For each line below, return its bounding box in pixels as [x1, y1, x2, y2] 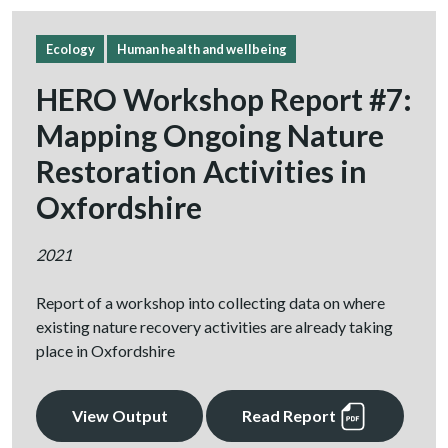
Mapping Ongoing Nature [36, 117, 384, 154]
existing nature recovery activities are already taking [36, 317, 393, 337]
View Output [71, 406, 168, 426]
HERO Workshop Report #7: [36, 81, 412, 118]
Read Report [241, 406, 339, 426]
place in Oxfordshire [36, 341, 175, 361]
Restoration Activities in [36, 153, 367, 190]
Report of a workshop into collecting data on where [36, 293, 385, 313]
